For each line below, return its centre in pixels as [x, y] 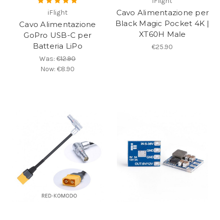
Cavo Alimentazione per [162, 12]
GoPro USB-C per [58, 35]
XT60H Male [163, 34]
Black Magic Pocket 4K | [162, 23]
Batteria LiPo [57, 46]
